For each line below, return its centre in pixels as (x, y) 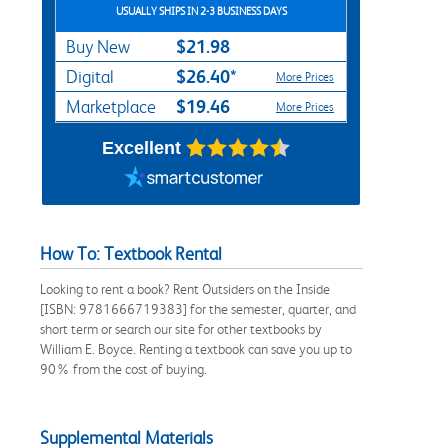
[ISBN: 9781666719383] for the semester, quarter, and (198, 308)
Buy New (98, 46)
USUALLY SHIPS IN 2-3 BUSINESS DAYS (201, 11)
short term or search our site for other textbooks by (181, 328)
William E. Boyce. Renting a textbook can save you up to (196, 348)
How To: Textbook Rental (131, 253)
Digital (90, 76)
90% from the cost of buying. (123, 368)
